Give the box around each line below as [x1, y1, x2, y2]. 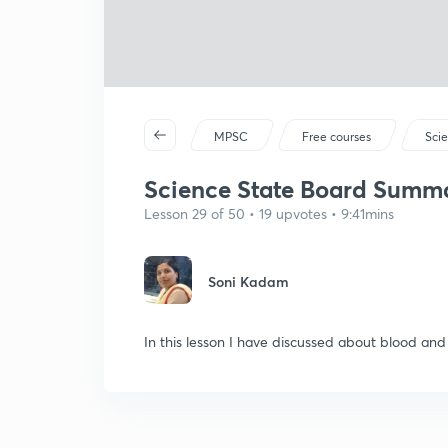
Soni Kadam [208, 272, 289, 291]
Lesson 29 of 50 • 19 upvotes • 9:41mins [144, 204, 394, 223]
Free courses [302, 129, 372, 144]
